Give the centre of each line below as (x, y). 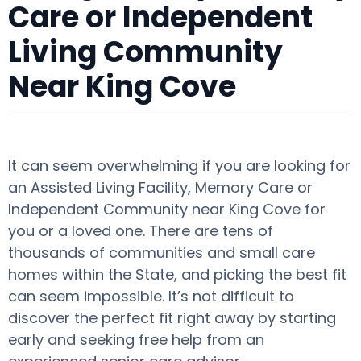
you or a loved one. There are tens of (141, 231)
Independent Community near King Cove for (167, 209)
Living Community (145, 52)
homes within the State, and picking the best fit (177, 274)
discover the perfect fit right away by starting (172, 318)
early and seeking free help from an (136, 340)
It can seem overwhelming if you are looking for (179, 166)
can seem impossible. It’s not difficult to (151, 296)
